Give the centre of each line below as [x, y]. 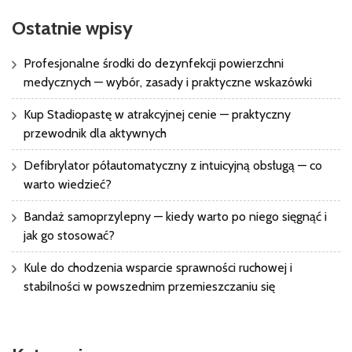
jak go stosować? [69, 236]
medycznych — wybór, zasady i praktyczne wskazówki [168, 82]
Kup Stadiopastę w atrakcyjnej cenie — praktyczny [157, 115]
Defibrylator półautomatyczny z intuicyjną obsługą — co [173, 166]
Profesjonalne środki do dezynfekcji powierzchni [154, 64]
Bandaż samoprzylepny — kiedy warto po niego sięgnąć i [175, 217]
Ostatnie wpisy [72, 27]
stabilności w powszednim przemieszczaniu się [149, 287]
